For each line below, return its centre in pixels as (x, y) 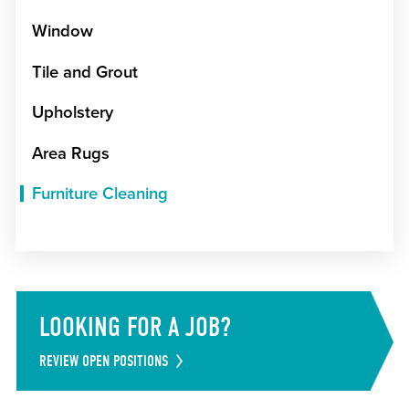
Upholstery (72, 113)
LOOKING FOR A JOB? (135, 328)
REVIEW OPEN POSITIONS (103, 361)
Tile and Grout (84, 72)
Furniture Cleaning (100, 194)
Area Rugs (70, 153)
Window (62, 31)
